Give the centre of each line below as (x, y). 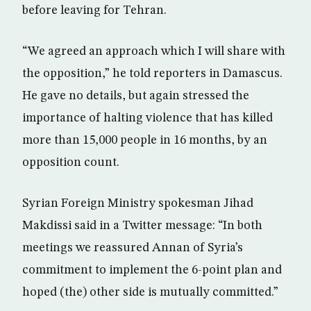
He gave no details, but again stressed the (136, 96)
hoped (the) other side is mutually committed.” (150, 292)
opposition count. (71, 162)
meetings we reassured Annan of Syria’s (133, 248)
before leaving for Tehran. (94, 10)
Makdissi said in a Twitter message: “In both (142, 226)
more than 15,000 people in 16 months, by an (145, 140)
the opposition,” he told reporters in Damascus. (152, 74)
